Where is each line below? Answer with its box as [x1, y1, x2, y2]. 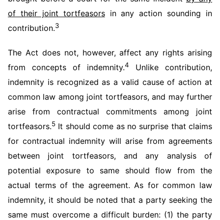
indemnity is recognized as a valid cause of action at [8, 77, 212, 87]
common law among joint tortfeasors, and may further [8, 92, 212, 102]
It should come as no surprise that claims [55, 121, 212, 131]
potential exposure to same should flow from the [8, 165, 212, 175]
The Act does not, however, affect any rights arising [8, 48, 212, 57]
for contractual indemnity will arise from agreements [8, 136, 212, 146]
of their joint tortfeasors [8, 8, 105, 18]
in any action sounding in [105, 8, 212, 18]
